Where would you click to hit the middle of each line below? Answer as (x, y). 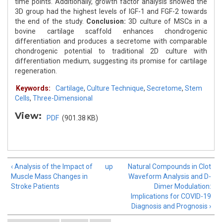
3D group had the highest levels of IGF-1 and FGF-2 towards (111, 12)
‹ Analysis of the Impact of (52, 167)
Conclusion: (107, 22)
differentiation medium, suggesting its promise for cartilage (111, 61)
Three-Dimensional (63, 98)
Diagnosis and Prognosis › (171, 206)
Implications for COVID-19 (171, 196)
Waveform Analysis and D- (170, 177)
